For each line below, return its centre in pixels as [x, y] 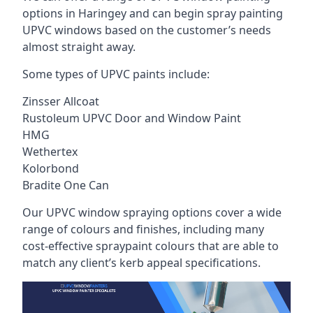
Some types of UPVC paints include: [116, 74]
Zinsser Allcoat [61, 101]
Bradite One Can [66, 185]
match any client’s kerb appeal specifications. [141, 263]
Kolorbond [51, 168]
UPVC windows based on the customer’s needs [147, 30]
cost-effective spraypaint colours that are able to [151, 246]
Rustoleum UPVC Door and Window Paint [132, 118]
